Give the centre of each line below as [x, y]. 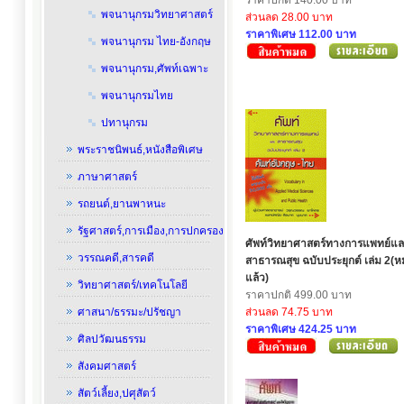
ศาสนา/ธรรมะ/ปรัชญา [129, 312]
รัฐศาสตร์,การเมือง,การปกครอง [150, 231]
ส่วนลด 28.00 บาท [289, 17]
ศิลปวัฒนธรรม [111, 339]
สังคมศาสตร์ [106, 366]
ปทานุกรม [124, 123]
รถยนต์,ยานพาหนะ [121, 204]
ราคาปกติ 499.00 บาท [298, 295]
